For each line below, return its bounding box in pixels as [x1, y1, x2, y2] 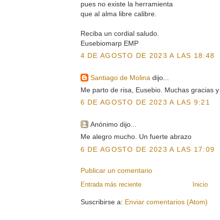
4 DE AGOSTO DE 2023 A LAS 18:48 [80, 52, 215, 60]
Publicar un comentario [80, 166, 152, 175]
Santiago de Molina [90, 73, 150, 82]
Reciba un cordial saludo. [80, 29, 159, 37]
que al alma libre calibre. [80, 9, 157, 18]
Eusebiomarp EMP [80, 39, 138, 47]
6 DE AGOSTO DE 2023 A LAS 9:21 [80, 98, 210, 107]
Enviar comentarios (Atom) [124, 197, 208, 206]
